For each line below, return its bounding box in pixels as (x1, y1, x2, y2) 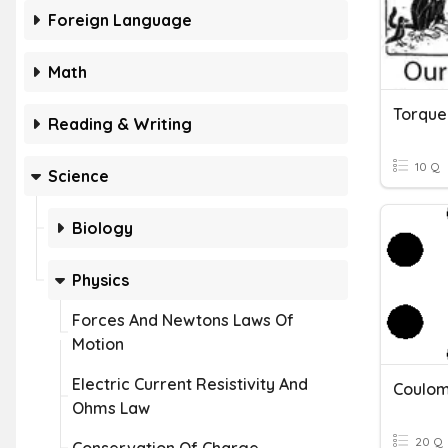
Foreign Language (48, 10, 192, 30)
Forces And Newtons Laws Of (72, 310, 294, 330)
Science (48, 166, 109, 186)
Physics (72, 270, 129, 290)
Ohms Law (72, 398, 150, 418)
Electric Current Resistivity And (72, 374, 308, 394)
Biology (72, 218, 133, 238)
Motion (72, 334, 124, 354)
